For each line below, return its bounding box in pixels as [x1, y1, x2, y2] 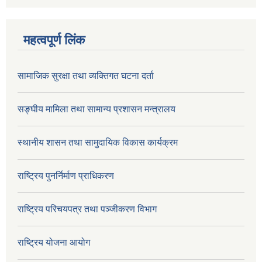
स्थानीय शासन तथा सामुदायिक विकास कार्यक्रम [18, 137, 178, 147]
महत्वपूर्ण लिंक [23, 32, 85, 47]
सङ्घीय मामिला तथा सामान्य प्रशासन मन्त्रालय [18, 104, 175, 114]
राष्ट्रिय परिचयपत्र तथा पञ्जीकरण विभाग [18, 204, 157, 214]
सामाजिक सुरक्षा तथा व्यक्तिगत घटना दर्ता [18, 70, 154, 81]
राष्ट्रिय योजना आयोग [18, 237, 90, 247]
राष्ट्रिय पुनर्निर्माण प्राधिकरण [18, 170, 114, 181]
